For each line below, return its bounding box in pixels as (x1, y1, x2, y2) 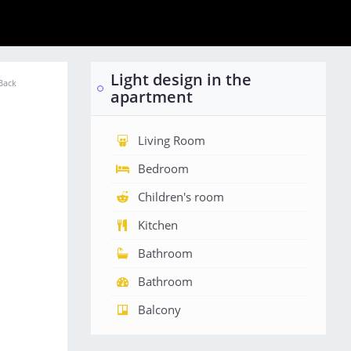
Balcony (138, 302, 181, 317)
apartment (110, 86, 193, 107)
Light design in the (110, 69, 251, 90)
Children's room (138, 189, 224, 204)
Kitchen (138, 217, 178, 233)
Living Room (138, 132, 205, 148)
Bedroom (138, 161, 189, 176)
